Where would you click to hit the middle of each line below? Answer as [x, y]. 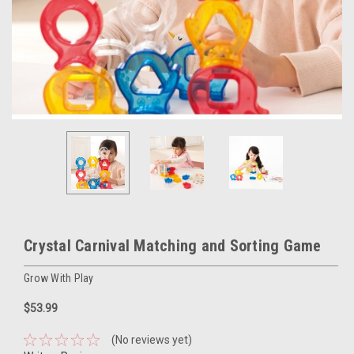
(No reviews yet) [151, 339]
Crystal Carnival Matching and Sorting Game [173, 246]
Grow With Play [59, 278]
